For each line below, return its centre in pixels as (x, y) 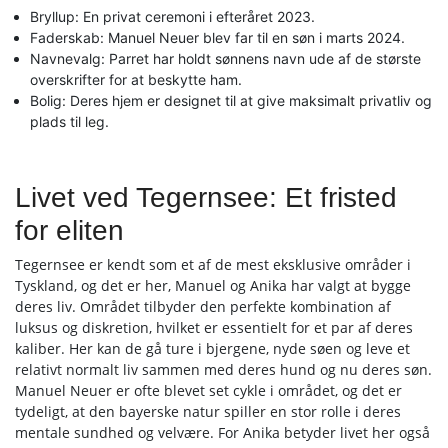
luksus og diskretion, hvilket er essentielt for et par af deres (214, 327)
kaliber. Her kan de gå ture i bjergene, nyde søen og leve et (212, 348)
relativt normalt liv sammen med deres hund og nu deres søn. (223, 369)
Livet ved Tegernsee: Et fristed (206, 197)
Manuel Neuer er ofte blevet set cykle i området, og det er (208, 390)
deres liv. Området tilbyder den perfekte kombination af (203, 306)
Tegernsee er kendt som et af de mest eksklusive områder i (213, 264)
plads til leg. (69, 121)
